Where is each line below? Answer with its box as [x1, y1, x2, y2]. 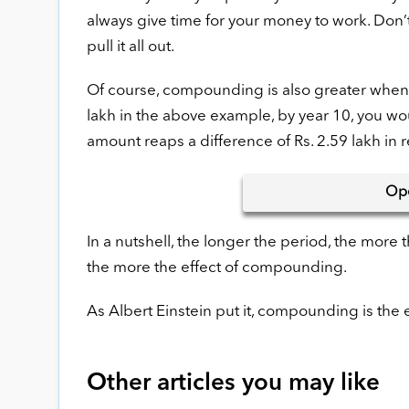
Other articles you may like [86, 372, 380, 395]
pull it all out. [86, 39, 174, 55]
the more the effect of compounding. [86, 260, 347, 276]
